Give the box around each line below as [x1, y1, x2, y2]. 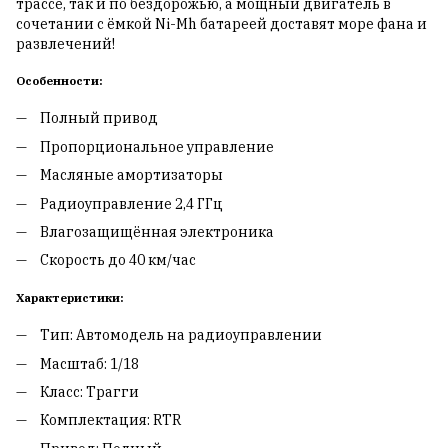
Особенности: [16, 72, 103, 88]
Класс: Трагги [40, 382, 139, 401]
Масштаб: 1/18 [40, 354, 139, 373]
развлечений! [16, 34, 115, 53]
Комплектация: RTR [40, 411, 181, 430]
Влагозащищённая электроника [40, 222, 274, 241]
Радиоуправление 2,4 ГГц [40, 194, 223, 213]
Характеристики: [16, 289, 124, 305]
